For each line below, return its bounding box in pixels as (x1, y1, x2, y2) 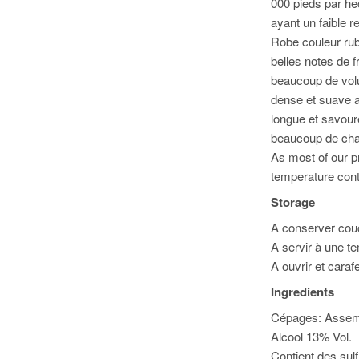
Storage (271, 193, 316, 211)
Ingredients (271, 283, 335, 301)
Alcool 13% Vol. (271, 328, 353, 345)
